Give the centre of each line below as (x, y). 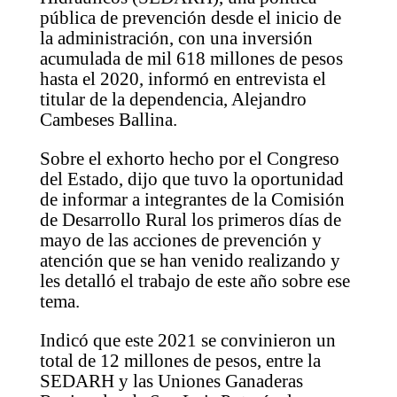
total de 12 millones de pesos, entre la (180, 360)
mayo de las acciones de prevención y (180, 240)
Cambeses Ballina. (108, 119)
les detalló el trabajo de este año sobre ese (195, 280)
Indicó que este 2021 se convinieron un (187, 340)
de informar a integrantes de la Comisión (192, 199)
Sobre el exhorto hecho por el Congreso (189, 158)
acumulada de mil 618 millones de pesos (191, 58)
